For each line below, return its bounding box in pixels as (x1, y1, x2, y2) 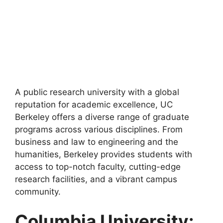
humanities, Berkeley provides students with (15, 149, 192, 159)
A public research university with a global (15, 87, 179, 97)
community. (15, 186, 61, 197)
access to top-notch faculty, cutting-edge (15, 161, 181, 172)
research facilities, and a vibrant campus (15, 174, 177, 184)
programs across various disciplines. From (15, 124, 183, 134)
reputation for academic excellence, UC (15, 99, 173, 110)
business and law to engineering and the (15, 136, 178, 147)
